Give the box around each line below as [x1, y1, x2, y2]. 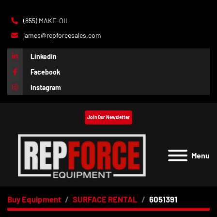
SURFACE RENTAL [73, 194, 138, 204]
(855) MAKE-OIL [22, 16, 69, 25]
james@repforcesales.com [22, 31, 101, 39]
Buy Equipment [7, 194, 61, 204]
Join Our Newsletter [87, 114, 130, 120]
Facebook [31, 67, 60, 76]
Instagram [31, 83, 61, 92]
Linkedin [31, 52, 57, 61]
